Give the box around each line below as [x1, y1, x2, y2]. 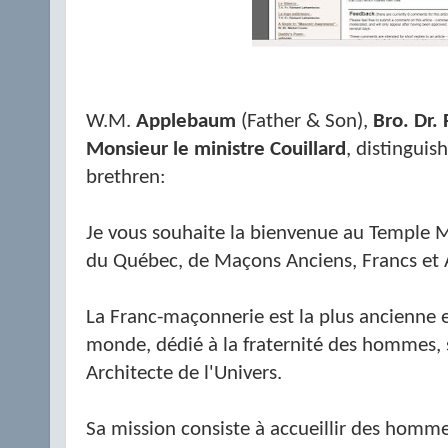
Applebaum [136, 112, 241, 132]
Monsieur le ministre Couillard [86, 140, 346, 160]
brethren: [86, 168, 166, 188]
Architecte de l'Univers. [86, 364, 282, 384]
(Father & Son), [241, 112, 373, 132]
